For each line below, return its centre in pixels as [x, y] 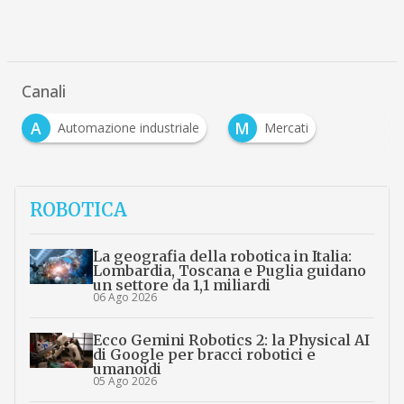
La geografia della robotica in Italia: [222, 256]
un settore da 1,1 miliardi [181, 285]
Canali [43, 91]
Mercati [286, 127]
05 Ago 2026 [124, 381]
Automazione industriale [128, 127]
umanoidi [127, 368]
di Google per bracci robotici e [204, 354]
